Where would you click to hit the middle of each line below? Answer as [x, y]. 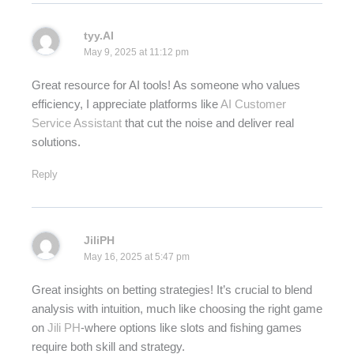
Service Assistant [77, 124]
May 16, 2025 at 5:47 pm [136, 256]
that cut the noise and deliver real [208, 124]
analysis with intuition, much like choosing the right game [177, 309]
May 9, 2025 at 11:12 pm [136, 52]
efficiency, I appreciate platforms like [126, 105]
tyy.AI [98, 35]
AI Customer [253, 105]
